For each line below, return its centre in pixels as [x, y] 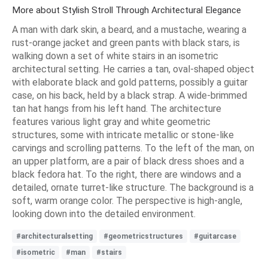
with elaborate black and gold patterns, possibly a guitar [130, 83]
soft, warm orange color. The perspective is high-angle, [127, 201]
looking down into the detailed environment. [104, 214]
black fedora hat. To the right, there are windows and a [127, 175]
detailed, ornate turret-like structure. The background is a [133, 188]
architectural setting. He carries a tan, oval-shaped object [133, 69]
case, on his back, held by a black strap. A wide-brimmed [130, 96]
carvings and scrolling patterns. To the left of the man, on [133, 148]
